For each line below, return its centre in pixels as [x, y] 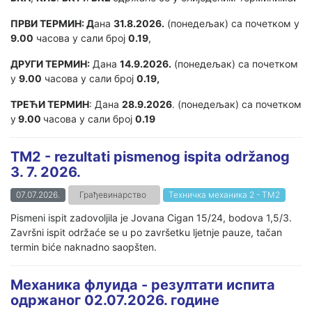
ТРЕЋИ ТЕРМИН [50, 104]
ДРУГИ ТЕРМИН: [50, 64]
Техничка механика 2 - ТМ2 [224, 195]
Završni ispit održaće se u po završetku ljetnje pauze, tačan [146, 232]
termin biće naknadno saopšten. [84, 247]
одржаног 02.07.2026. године [115, 300]
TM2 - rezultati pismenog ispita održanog [150, 157]
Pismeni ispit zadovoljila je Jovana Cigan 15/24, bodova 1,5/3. [151, 218]
